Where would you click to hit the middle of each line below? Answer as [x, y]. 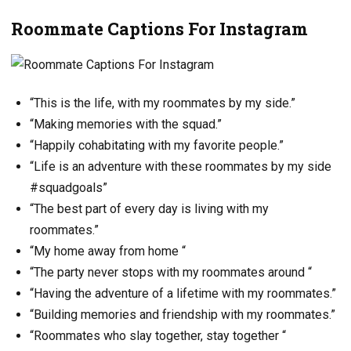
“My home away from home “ [108, 251]
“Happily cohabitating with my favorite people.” [157, 146]
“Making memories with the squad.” [126, 125]
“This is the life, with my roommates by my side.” [163, 103]
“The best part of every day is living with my [149, 209]
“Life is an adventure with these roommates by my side [182, 167]
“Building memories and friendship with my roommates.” [183, 315]
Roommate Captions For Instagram [159, 28]
